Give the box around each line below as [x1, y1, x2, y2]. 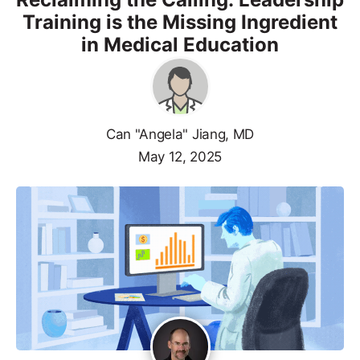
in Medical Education [81, 32, 279, 56]
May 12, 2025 [137, 148, 223, 165]
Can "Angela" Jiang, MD [106, 125, 254, 142]
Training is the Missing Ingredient [22, 10, 337, 34]
